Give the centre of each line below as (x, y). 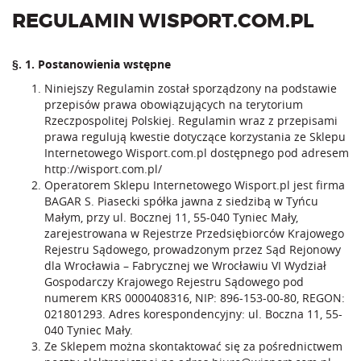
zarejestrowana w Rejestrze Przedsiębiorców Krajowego (194, 233)
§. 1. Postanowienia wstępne (91, 64)
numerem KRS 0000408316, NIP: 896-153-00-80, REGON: (195, 298)
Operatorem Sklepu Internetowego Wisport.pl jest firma (195, 185)
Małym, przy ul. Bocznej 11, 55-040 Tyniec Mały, (171, 217)
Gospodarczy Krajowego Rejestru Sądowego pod (174, 282)
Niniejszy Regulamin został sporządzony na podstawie (191, 88)
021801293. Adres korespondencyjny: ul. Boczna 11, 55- (193, 314)
